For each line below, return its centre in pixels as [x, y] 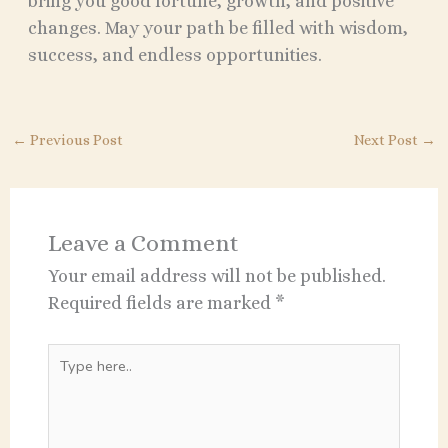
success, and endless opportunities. [174, 55]
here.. [70, 383]
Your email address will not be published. [217, 276]
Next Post [388, 140]
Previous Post [74, 140]
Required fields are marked [162, 303]
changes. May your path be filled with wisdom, [217, 28]
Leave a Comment [144, 243]
